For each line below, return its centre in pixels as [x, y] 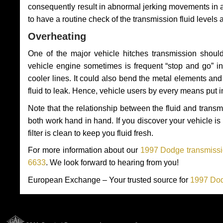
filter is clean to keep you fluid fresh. [91, 133]
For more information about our [84, 150]
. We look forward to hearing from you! [112, 163]
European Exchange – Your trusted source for [109, 180]
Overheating [57, 36]
